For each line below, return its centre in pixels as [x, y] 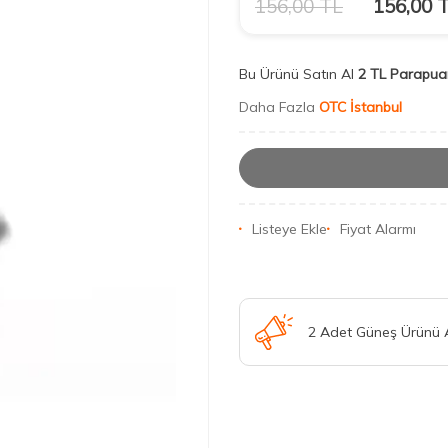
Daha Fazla [279, 107]
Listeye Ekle [289, 229]
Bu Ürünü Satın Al [296, 74]
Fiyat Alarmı [378, 229]
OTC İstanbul [360, 107]
